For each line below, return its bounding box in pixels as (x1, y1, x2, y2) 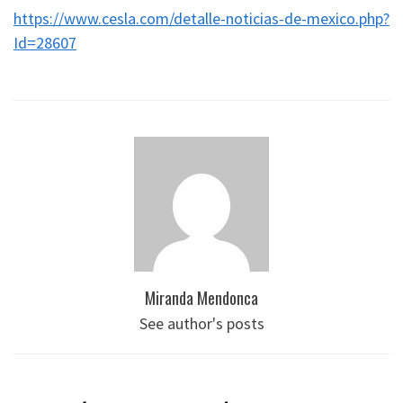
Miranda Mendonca (145, 285, 258, 309)
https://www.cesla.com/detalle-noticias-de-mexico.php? (13, 7, 390, 29)
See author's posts (139, 312, 264, 334)
